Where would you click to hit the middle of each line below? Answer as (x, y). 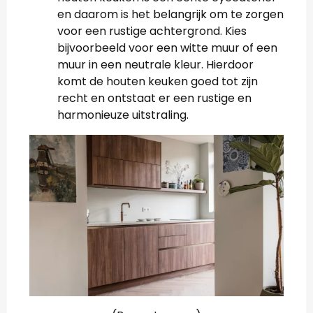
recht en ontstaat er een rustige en (154, 98)
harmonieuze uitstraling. (123, 115)
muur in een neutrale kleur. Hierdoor (155, 65)
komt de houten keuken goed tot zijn (158, 81)
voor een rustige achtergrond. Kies (152, 31)
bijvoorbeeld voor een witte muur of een (167, 48)
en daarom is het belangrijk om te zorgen (170, 14)
